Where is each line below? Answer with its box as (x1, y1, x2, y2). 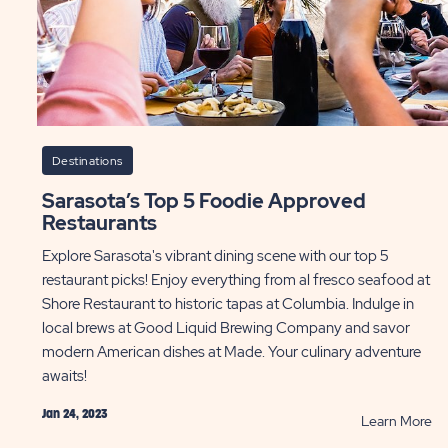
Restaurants (41, 210, 157, 236)
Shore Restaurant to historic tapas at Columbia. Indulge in (41, 294, 414, 314)
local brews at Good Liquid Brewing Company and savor (41, 318, 410, 338)
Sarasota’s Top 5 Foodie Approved (41, 188, 55, 214)
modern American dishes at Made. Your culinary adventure (41, 342, 421, 362)
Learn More (360, 412, 432, 430)
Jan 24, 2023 (41, 408, 107, 420)
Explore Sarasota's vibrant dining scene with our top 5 (41, 246, 389, 266)
